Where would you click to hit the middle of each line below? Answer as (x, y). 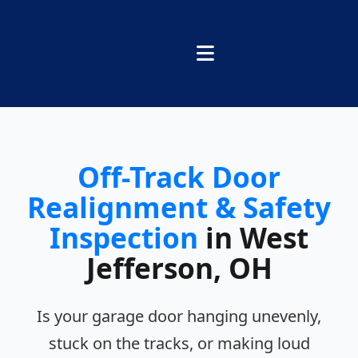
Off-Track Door (179, 177)
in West (253, 238)
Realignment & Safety (179, 207)
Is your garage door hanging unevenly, (179, 316)
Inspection (124, 238)
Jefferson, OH (179, 268)
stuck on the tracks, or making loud (179, 344)
